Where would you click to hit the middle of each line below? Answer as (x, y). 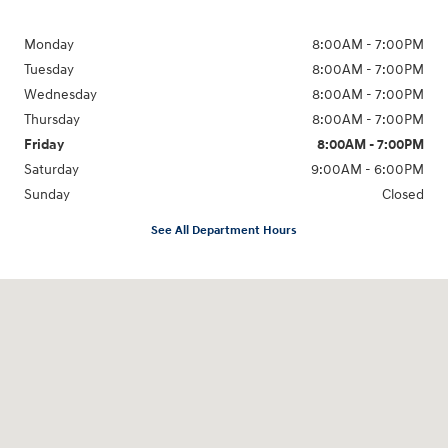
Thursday (52, 119)
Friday (44, 144)
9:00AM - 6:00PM (367, 169)
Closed (403, 194)
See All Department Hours (224, 231)
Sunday (47, 194)
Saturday (51, 169)
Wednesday (60, 94)
